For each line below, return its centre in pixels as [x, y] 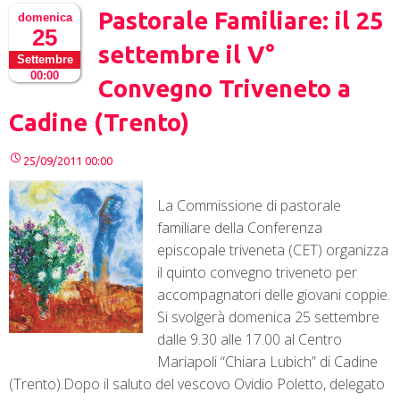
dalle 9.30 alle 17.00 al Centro [250, 340]
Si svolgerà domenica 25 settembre [268, 317]
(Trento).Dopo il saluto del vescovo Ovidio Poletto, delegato [197, 384]
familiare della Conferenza [240, 228]
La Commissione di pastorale [249, 206]
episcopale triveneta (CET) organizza [273, 250]
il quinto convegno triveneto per [257, 273]
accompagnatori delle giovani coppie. [274, 295]
